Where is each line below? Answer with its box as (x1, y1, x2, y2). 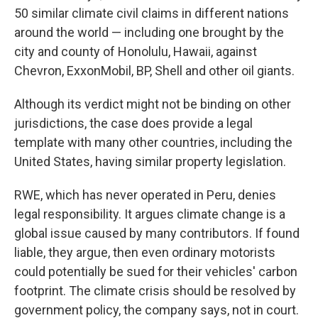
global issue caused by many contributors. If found (14, 226, 300, 241)
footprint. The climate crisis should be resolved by (14, 283, 296, 298)
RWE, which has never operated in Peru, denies (14, 187, 276, 202)
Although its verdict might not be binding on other (14, 97, 291, 111)
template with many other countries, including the (14, 135, 292, 150)
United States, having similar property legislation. (14, 154, 286, 169)
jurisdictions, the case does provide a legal (14, 116, 253, 131)
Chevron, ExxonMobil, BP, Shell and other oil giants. (14, 63, 295, 78)
